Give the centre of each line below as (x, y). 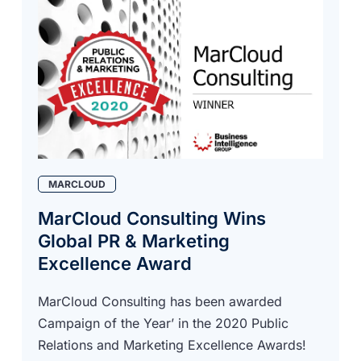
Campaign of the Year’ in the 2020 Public (164, 323)
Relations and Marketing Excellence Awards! (172, 344)
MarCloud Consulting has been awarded (160, 301)
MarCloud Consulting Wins (152, 218)
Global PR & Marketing (134, 241)
